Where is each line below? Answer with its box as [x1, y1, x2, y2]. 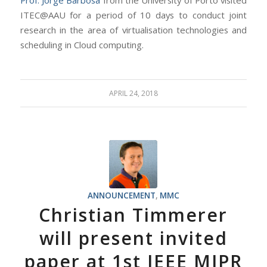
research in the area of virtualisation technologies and [20, 24, 247, 36]
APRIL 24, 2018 [108, 88, 158, 98]
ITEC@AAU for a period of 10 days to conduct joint [20, 9, 247, 21]
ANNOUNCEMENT [87, 190, 156, 201]
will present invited [39, 225, 228, 250]
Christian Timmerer [39, 202, 228, 227]
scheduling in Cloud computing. [20, 39, 144, 51]
